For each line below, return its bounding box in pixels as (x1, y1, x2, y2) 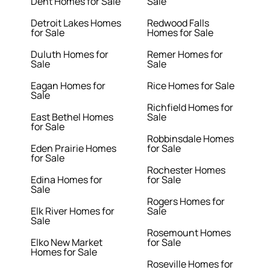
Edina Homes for (31, 173, 103, 187)
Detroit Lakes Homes (31, 16, 122, 30)
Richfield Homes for (147, 101, 233, 115)
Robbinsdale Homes (147, 132, 234, 146)
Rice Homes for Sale (147, 79, 234, 93)
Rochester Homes (147, 163, 225, 177)
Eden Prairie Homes (31, 142, 117, 155)
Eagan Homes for (31, 79, 106, 93)
